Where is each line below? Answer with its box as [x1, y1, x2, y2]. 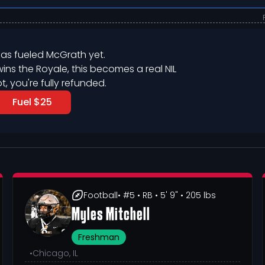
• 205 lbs [178, 189, 216, 201]
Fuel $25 [12, 95, 52, 109]
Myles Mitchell [72, 207, 151, 224]
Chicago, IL [33, 247, 79, 259]
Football [83, 189, 118, 201]
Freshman [78, 231, 120, 243]
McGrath [46, 48, 86, 62]
